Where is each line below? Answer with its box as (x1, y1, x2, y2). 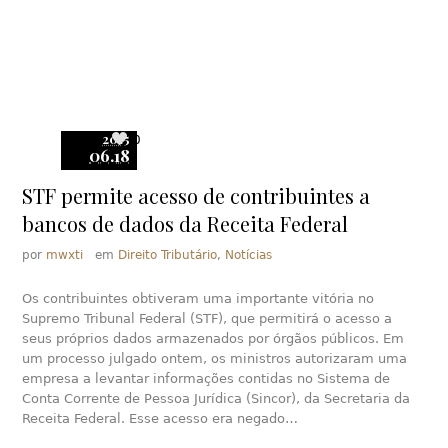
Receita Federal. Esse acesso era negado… (22, 411, 299, 427)
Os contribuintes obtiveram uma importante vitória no (22, 291, 375, 307)
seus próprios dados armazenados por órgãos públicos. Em (22, 331, 405, 347)
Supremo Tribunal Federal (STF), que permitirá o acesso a (22, 311, 393, 327)
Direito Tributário (118, 248, 218, 263)
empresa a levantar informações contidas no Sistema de (22, 371, 391, 387)
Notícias (225, 248, 273, 263)
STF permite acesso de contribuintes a (22, 182, 371, 210)
